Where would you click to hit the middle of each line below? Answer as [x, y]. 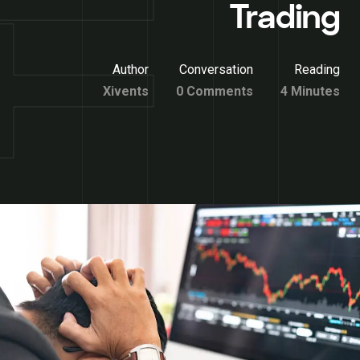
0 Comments [215, 91]
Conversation [216, 70]
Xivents [126, 91]
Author [131, 70]
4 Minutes [310, 91]
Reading [317, 70]
